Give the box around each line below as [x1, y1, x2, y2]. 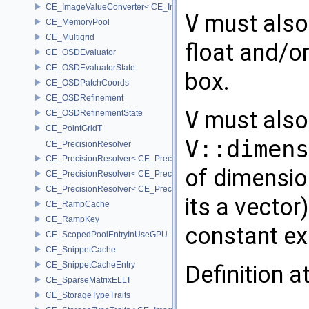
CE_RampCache [46, 199, 110, 209]
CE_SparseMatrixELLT [46, 275, 131, 285]
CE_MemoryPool [46, 17, 110, 27]
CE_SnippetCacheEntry [46, 259, 135, 270]
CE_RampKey [46, 214, 99, 224]
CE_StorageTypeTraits [46, 290, 130, 300]
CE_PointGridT [46, 123, 102, 133]
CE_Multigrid [46, 32, 94, 42]
